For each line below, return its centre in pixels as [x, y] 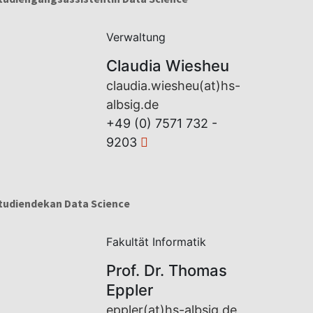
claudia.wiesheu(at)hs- [173, 86]
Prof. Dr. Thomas [166, 270]
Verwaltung [136, 37]
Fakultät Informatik [156, 242]
